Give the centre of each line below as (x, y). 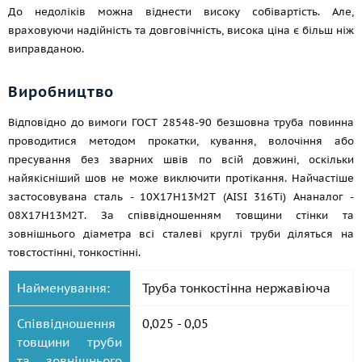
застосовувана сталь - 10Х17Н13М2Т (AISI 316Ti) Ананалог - (181, 197)
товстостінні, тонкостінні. (74, 253)
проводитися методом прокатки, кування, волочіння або (181, 141)
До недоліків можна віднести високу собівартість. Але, (181, 12)
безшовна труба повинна (283, 122)
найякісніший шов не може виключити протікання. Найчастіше (181, 178)
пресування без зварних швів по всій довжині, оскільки (181, 160)
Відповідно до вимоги (70, 122)
